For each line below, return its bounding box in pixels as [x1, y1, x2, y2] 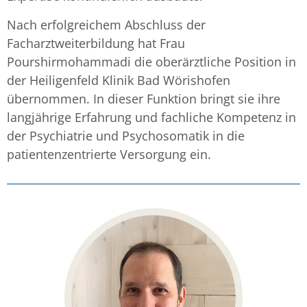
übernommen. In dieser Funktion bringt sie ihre [7, 90, 280, 107]
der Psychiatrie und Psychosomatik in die [7, 127, 245, 144]
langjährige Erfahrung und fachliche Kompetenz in [7, 108, 296, 125]
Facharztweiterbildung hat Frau [7, 34, 185, 51]
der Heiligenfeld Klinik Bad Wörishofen [7, 71, 230, 88]
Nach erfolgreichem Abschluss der [7, 16, 206, 33]
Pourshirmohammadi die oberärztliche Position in [7, 53, 296, 70]
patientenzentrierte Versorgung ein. [7, 145, 211, 162]
